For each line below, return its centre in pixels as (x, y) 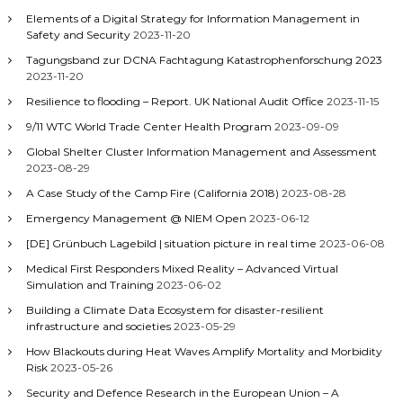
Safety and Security (78, 35)
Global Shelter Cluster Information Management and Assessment (201, 152)
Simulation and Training (90, 285)
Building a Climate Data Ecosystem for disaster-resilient (175, 310)
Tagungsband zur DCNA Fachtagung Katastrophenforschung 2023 (204, 60)
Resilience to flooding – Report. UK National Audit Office (175, 101)
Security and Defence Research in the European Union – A (182, 393)
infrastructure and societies (98, 326)
